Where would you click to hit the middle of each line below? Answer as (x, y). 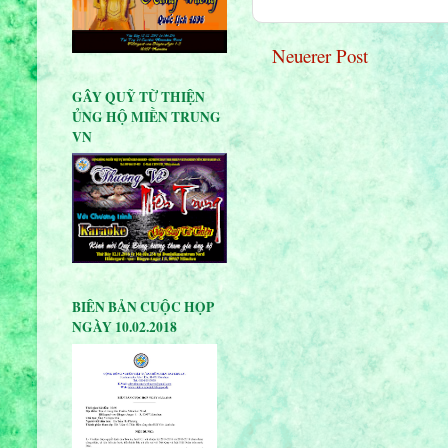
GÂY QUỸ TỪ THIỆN (138, 96)
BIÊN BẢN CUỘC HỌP (143, 307)
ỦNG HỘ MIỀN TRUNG (146, 116)
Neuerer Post (320, 55)
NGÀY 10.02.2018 (124, 327)
